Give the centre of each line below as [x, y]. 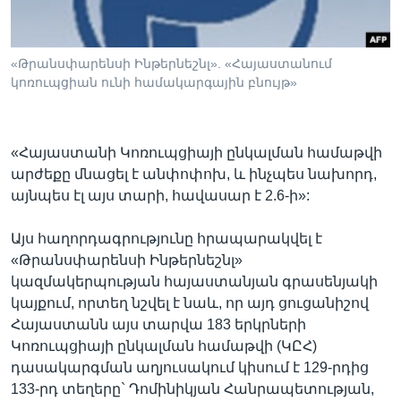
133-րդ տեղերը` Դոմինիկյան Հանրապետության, [192, 388]
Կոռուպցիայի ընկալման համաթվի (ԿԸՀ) [164, 346]
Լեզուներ [64, 66]
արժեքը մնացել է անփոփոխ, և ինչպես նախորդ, [194, 174]
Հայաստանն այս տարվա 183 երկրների [158, 324]
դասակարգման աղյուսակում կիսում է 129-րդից [190, 367]
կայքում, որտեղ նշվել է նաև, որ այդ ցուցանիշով [190, 303]
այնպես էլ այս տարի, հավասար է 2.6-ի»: [160, 195]
